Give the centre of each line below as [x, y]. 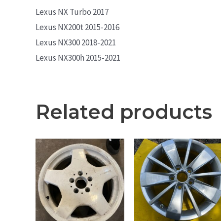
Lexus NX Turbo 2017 [72, 12]
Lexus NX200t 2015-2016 [77, 27]
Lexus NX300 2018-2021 [76, 43]
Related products [124, 112]
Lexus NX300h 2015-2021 [78, 58]
